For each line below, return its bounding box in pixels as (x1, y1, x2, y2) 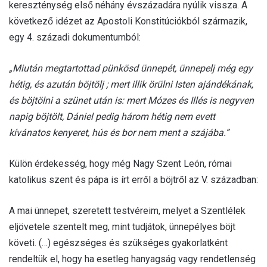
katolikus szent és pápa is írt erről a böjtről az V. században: (9, 173, 258, 185)
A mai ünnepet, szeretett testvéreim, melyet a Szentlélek (9, 204, 246, 216)
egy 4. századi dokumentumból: (9, 31, 141, 43)
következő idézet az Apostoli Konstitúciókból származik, (9, 15, 247, 27)
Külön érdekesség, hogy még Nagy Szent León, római (9, 157, 232, 169)
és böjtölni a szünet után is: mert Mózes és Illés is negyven (9, 94, 254, 106)
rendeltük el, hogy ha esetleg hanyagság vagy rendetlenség (9, 253, 256, 265)
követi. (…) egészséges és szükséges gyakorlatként (9, 237, 228, 249)
